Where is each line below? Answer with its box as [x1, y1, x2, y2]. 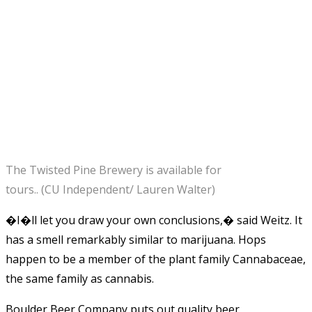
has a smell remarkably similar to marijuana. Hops [6, 231, 266, 247]
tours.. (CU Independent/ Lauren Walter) [6, 181, 215, 197]
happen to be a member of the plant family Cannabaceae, [6, 251, 306, 267]
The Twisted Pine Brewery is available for [6, 162, 221, 178]
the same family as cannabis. [6, 270, 154, 286]
